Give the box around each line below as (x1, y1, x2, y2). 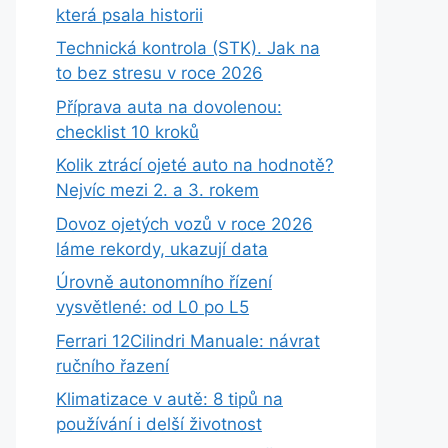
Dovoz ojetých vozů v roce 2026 (56, 213, 313, 234)
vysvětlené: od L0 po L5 (56, 297, 249, 317)
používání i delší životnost (56, 414, 262, 434)
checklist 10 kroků (56, 121, 199, 142)
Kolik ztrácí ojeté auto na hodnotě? (56, 155, 334, 175)
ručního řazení (56, 355, 169, 376)
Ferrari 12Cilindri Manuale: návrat (56, 330, 320, 351)
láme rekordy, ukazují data (56, 238, 268, 259)
